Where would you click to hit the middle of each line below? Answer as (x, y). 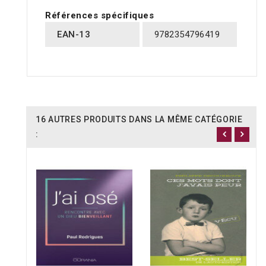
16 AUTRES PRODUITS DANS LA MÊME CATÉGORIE (139, 120)
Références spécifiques (99, 16)
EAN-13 (74, 35)
